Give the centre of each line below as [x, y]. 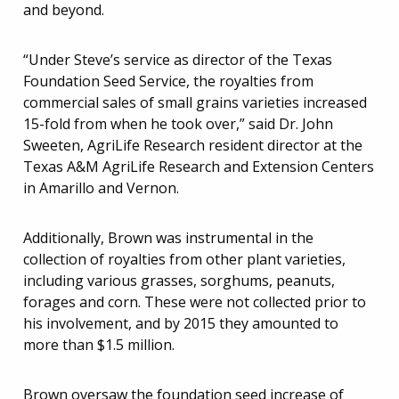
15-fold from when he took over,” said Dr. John [178, 123]
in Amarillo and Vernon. [101, 187]
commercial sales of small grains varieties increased [195, 102]
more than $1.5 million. [99, 344]
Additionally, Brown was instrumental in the [168, 237]
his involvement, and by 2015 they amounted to [181, 323]
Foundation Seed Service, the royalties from [168, 81]
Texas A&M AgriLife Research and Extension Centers [199, 166]
